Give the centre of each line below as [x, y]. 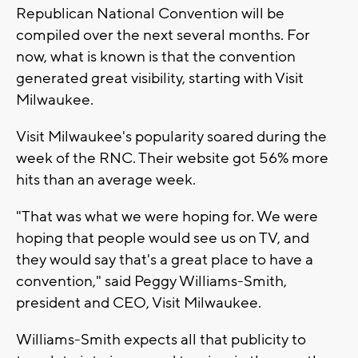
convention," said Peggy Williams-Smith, [151, 281]
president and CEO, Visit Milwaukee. [139, 302]
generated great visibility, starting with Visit [160, 78]
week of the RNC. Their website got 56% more [172, 158]
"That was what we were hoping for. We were [167, 216]
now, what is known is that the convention [156, 56]
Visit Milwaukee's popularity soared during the [171, 136]
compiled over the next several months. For [163, 35]
